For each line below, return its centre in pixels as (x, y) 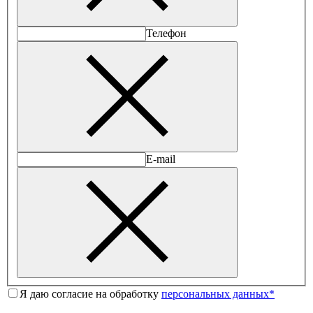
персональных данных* (218, 293)
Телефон (166, 33)
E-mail (161, 159)
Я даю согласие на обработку (90, 293)
